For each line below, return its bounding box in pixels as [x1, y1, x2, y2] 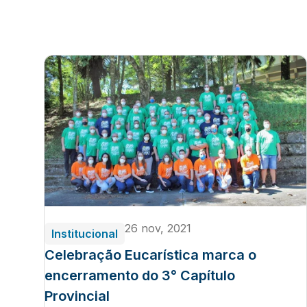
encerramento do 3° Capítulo [45, 267, 235, 284]
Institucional [51, 227, 118, 241]
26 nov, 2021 [125, 221, 191, 235]
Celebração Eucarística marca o [45, 247, 256, 263]
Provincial [45, 288, 110, 304]
